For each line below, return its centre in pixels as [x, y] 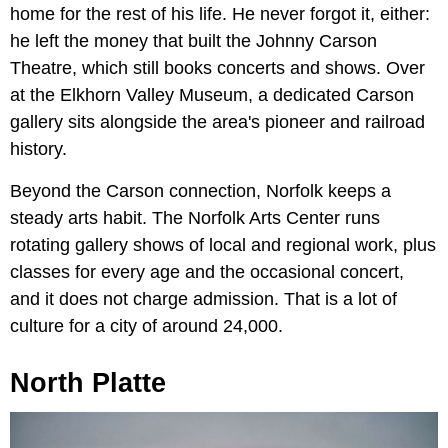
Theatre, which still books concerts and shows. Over [217, 68]
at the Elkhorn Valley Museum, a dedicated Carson [212, 95]
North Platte [88, 383]
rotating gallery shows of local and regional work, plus [223, 245]
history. [38, 149]
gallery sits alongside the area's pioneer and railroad [217, 122]
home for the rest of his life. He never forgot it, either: [220, 14]
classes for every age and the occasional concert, [207, 272]
